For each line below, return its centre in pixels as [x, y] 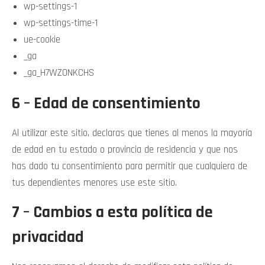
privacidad [48, 237]
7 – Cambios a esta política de [112, 212]
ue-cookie [42, 40]
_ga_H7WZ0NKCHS [59, 73]
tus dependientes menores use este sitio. [94, 183]
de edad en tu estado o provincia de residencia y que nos [125, 150]
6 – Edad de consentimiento [106, 104]
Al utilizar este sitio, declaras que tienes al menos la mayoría [132, 133]
